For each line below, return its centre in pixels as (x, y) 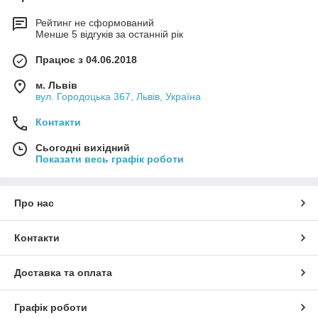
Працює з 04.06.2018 (86, 60)
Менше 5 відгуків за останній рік (109, 34)
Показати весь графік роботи (110, 159)
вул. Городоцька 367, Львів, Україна (118, 97)
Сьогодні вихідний (83, 148)
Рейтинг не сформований (95, 23)
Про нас (34, 203)
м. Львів (56, 86)
